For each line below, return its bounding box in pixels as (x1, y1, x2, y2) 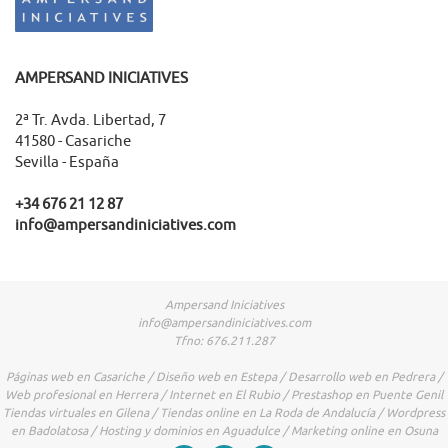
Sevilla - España (15, 153, 119, 172)
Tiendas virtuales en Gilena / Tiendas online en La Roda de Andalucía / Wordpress (3, 405, 445, 421)
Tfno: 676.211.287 (173, 333, 275, 349)
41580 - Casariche (15, 132, 131, 151)
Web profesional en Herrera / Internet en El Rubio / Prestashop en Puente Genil (5, 387, 443, 403)
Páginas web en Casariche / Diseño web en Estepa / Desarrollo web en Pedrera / (5, 369, 443, 385)
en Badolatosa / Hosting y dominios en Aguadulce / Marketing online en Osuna (10, 423, 438, 439)
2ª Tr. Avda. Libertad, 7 (15, 111, 166, 130)
